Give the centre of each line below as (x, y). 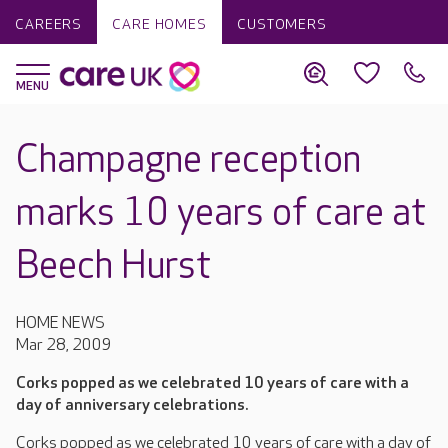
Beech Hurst (113, 266)
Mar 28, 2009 (64, 345)
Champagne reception (188, 160)
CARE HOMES (159, 24)
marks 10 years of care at (221, 213)
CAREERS (49, 24)
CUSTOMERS (281, 24)
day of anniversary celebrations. (132, 405)
